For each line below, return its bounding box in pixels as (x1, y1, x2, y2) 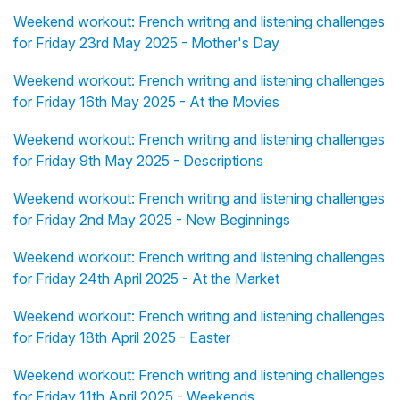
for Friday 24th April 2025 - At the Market (13, 270, 279, 288)
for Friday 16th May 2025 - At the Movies (13, 93, 279, 112)
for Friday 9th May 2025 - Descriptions (13, 152, 263, 171)
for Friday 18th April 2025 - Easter (13, 329, 230, 347)
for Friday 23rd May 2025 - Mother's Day (13, 34, 279, 53)
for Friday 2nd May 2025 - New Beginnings (13, 211, 290, 229)
